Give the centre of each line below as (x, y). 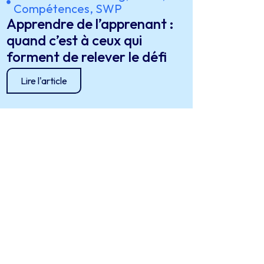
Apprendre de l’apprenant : (90, 24)
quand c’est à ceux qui (75, 40)
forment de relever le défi (87, 57)
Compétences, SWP (68, 9)
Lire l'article (44, 81)
